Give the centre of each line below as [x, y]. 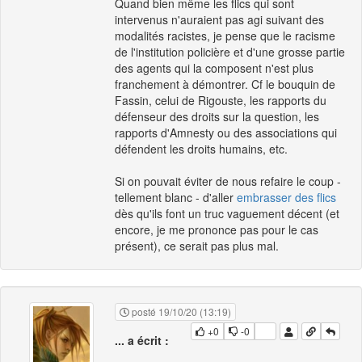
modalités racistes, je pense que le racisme [225, 36]
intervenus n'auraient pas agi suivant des [219, 20]
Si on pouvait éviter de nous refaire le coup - [228, 181]
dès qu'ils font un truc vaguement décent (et [227, 214]
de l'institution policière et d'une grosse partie [230, 52]
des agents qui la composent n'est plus [214, 68]
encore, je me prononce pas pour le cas [217, 230]
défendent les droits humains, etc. [201, 149]
